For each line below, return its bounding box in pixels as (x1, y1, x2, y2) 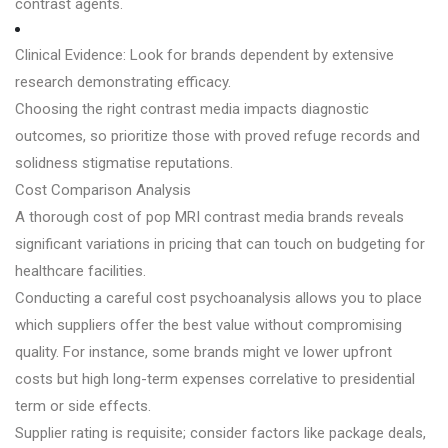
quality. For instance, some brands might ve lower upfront (15, 342, 392, 361)
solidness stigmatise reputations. (15, 153, 233, 172)
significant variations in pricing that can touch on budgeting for (15, 234, 425, 253)
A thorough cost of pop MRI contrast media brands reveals (15, 207, 404, 226)
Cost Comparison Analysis (15, 180, 191, 199)
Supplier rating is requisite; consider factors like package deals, (15, 423, 426, 442)
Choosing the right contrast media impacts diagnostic (15, 99, 369, 118)
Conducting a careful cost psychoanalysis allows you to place (15, 288, 422, 307)
